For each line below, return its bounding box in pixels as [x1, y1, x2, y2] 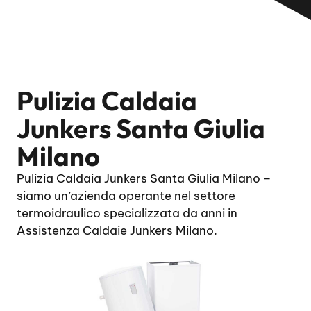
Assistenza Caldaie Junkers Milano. [17, 223, 217, 238]
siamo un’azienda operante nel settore [17, 188, 235, 203]
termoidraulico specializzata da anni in [17, 205, 237, 221]
